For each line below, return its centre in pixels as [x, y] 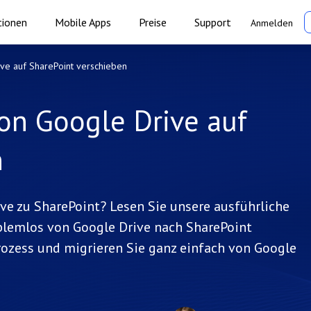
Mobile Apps [83, 22]
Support [213, 22]
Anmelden [272, 23]
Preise [153, 22]
